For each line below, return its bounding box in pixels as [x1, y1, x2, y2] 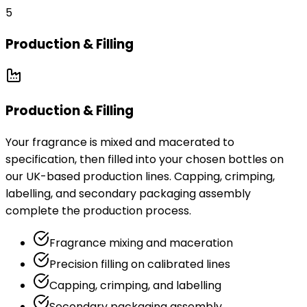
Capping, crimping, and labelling [49, 278, 221, 293]
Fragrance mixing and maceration [49, 235, 233, 251]
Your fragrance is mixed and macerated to [5, 134, 234, 150]
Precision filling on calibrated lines [49, 256, 230, 272]
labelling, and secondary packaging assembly [5, 186, 251, 201]
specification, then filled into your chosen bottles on [5, 151, 284, 167]
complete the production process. [5, 203, 191, 219]
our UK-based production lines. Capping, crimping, [5, 169, 275, 184]
